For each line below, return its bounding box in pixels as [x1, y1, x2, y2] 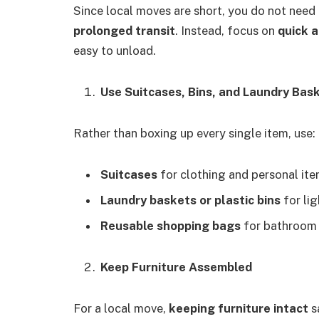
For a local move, [73, 301, 169, 316]
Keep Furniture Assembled [100, 260, 252, 275]
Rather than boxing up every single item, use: [73, 125, 315, 140]
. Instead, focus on [175, 23, 278, 38]
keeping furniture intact [169, 301, 308, 316]
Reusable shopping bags [100, 219, 241, 234]
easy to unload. [73, 43, 156, 58]
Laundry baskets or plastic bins [100, 193, 281, 207]
